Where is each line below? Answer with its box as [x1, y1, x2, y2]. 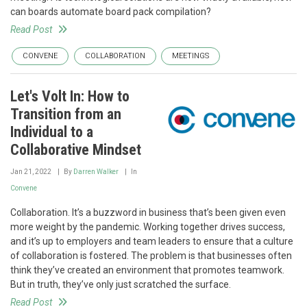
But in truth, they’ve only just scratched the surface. [10, 279, 231, 290]
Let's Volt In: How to [10, 88, 130, 105]
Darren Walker [73, 168, 119, 175]
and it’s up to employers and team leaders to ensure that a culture [10, 236, 293, 247]
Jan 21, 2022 [10, 168, 51, 175]
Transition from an [10, 106, 121, 123]
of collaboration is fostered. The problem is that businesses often [10, 250, 292, 261]
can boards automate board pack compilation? [10, 6, 211, 17]
